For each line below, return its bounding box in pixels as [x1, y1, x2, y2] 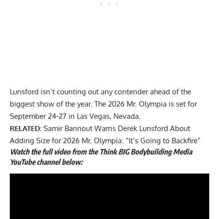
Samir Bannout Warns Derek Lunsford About [44, 123, 190, 133]
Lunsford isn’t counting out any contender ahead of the [10, 87, 191, 96]
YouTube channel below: [10, 157, 84, 166]
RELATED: [10, 123, 44, 133]
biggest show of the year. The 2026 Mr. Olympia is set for [10, 99, 197, 109]
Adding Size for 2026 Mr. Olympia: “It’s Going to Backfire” [10, 135, 200, 145]
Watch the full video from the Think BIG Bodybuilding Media [10, 147, 192, 156]
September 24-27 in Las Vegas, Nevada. [10, 111, 143, 121]
